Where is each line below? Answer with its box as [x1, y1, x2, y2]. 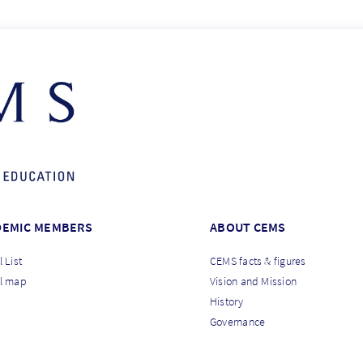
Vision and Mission [209, 273, 297, 288]
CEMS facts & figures [209, 253, 306, 268]
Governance [209, 314, 266, 329]
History [209, 293, 244, 309]
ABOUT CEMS [209, 218, 286, 235]
